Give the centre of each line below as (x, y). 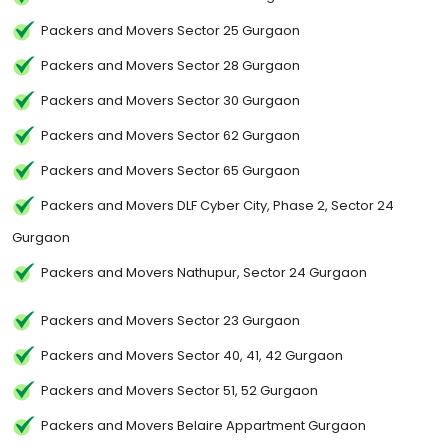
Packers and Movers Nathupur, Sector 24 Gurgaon (204, 272)
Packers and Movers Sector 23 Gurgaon (170, 320)
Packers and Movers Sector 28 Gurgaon (170, 65)
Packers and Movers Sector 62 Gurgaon (170, 135)
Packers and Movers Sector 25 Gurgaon (170, 30)
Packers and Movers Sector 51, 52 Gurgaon (179, 390)
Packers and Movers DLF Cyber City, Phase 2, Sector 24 (217, 205)
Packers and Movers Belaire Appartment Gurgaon (203, 425)
